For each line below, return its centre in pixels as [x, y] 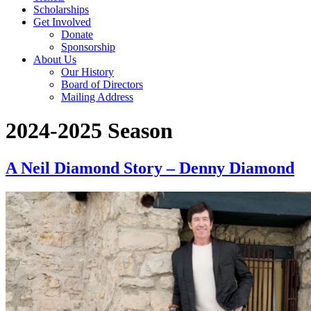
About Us [55, 59]
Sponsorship [88, 47]
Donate [77, 34]
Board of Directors [102, 84]
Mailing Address [97, 96]
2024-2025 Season [89, 131]
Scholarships [61, 9]
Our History [87, 72]
